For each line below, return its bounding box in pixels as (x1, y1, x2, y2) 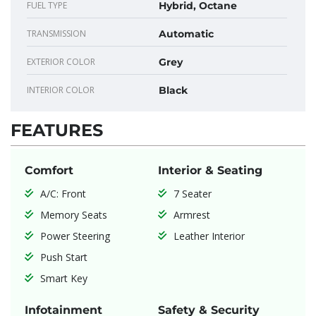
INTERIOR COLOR (27, 84, 95, 97)
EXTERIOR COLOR (27, 56, 95, 68)
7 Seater (174, 187, 212, 201)
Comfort (25, 164, 73, 178)
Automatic (159, 28, 214, 41)
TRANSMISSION (27, 28, 86, 40)
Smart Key (40, 272, 88, 286)
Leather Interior (174, 229, 245, 243)
